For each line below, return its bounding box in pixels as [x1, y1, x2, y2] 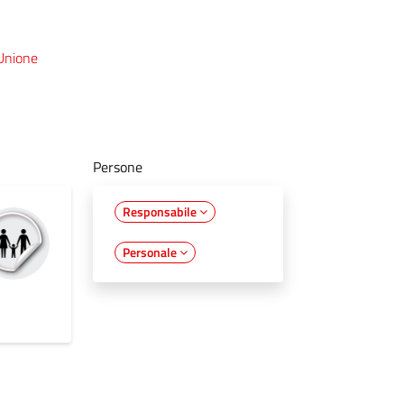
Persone [93, 155, 143, 178]
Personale [123, 242, 180, 262]
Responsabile [123, 201, 200, 221]
